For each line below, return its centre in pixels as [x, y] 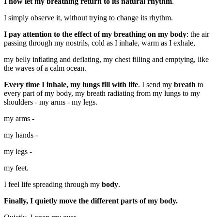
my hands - [21, 135]
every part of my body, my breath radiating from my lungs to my [102, 93]
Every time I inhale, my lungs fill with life [71, 85]
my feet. [16, 168]
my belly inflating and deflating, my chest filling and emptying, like [106, 60]
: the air [198, 34]
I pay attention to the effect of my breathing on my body [95, 34]
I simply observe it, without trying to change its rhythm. [88, 18]
